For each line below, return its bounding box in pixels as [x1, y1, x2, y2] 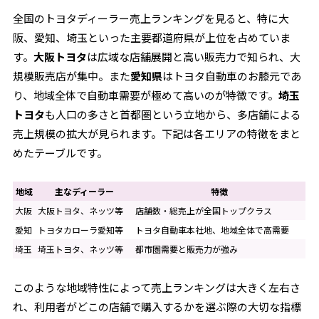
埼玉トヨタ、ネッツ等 [38, 243, 124, 255]
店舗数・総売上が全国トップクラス [135, 204, 273, 216]
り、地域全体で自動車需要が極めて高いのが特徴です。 [13, 88, 279, 103]
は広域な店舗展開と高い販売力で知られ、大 [87, 49, 301, 64]
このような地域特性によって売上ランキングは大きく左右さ [13, 280, 301, 295]
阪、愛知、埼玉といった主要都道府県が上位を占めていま [13, 30, 291, 45]
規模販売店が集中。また [13, 68, 131, 83]
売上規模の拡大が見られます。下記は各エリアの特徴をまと [13, 126, 301, 141]
